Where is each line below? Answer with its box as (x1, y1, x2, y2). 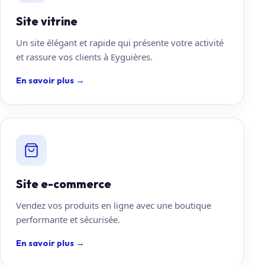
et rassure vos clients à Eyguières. (16, 50, 153, 63)
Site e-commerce (16, 176, 111, 191)
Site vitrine (16, 14, 77, 28)
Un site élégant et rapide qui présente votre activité (16, 36, 224, 49)
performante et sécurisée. (16, 213, 120, 225)
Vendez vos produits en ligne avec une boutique (16, 199, 211, 211)
